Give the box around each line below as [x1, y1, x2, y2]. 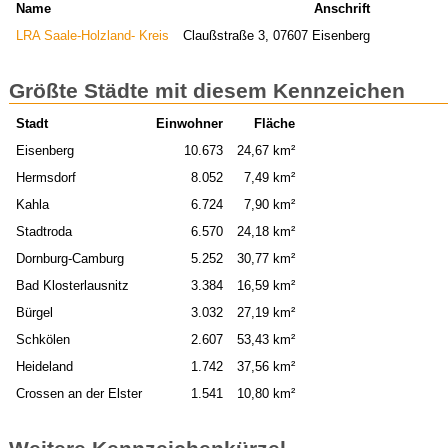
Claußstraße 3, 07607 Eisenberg [183, 28, 371, 44]
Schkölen [15, 332, 70, 348]
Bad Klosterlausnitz [15, 278, 129, 294]
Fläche [254, 116, 296, 132]
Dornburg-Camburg [15, 251, 124, 267]
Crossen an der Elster [15, 386, 142, 402]
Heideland [15, 359, 73, 375]
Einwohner [156, 116, 224, 132]
